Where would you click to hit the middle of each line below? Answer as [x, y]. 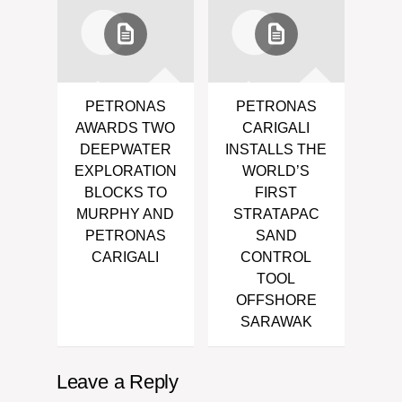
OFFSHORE [276, 300]
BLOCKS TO [125, 192]
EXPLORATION [125, 171]
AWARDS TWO [126, 128]
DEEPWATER [125, 149]
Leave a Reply [117, 382]
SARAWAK [276, 322]
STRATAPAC [276, 214]
